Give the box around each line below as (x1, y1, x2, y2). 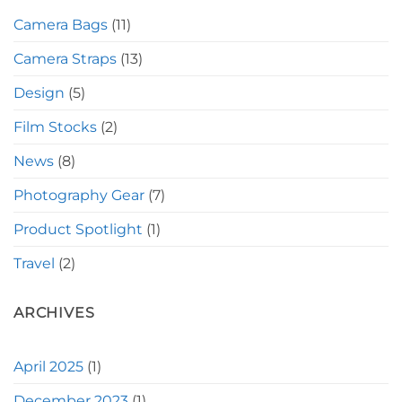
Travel (13, 254, 55, 272)
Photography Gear (13, 186, 144, 204)
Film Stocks (13, 118, 97, 135)
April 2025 (13, 358, 83, 376)
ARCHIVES (13, 303, 95, 321)
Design (13, 83, 65, 101)
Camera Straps (13, 49, 117, 67)
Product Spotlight (13, 220, 143, 238)
